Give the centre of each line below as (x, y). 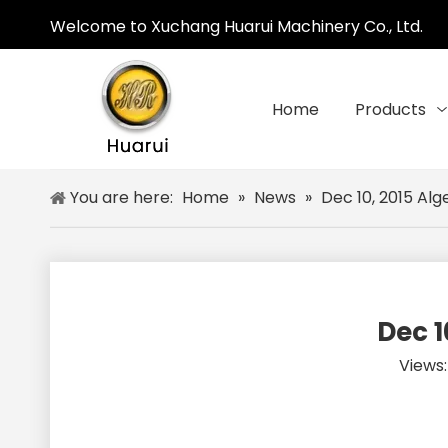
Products (391, 110)
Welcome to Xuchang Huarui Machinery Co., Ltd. (236, 26)
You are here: (121, 198)
